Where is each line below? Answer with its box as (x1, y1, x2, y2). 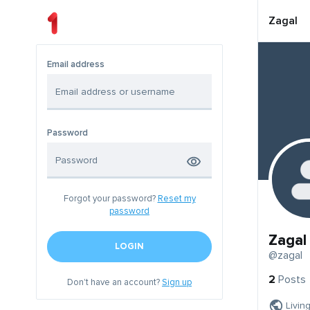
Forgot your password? (63, 193, 158, 205)
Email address (47, 59, 104, 71)
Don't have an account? (67, 277, 162, 289)
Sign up (162, 277, 192, 289)
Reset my (157, 193, 196, 205)
